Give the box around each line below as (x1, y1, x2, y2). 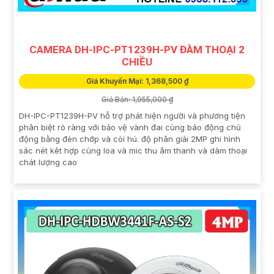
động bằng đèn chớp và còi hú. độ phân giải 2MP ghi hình (19, 133, 240, 144)
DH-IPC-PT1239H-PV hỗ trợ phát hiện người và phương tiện (19, 110, 245, 120)
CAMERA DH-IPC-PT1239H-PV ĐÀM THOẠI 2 (29, 43, 245, 56)
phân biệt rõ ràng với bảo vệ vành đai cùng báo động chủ (19, 122, 241, 132)
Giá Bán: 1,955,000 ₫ (101, 94, 173, 104)
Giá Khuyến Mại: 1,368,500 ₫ (86, 76, 188, 86)
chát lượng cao (19, 157, 77, 167)
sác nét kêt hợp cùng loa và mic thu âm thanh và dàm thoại (19, 145, 247, 155)
